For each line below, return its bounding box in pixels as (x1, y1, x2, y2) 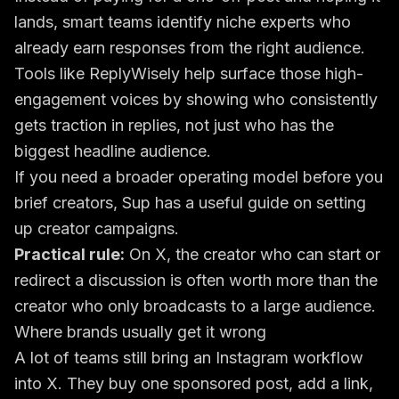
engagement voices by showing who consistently (14, 90, 378, 109)
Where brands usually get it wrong (14, 322, 266, 341)
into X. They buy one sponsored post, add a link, (14, 374, 373, 393)
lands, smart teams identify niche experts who (14, 12, 351, 31)
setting (316, 193, 366, 212)
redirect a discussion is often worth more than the (14, 271, 378, 289)
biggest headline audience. (14, 142, 211, 160)
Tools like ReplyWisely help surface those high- (14, 64, 363, 83)
